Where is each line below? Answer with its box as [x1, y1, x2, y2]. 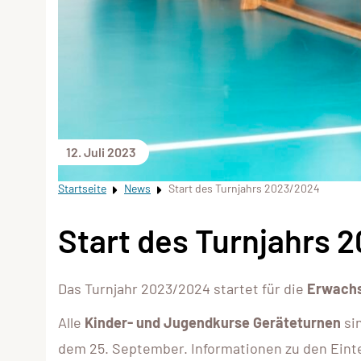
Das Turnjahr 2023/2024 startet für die [58, 279, 307, 297]
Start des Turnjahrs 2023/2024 [168, 181, 320, 196]
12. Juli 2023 [66, 144, 136, 160]
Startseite [58, 181, 106, 196]
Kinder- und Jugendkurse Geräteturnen [85, 313, 341, 331]
